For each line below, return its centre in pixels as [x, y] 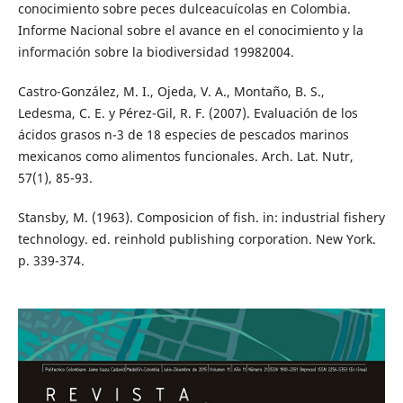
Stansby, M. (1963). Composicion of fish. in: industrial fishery [201, 217]
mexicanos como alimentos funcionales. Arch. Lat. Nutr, [185, 156]
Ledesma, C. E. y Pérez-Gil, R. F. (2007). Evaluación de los [188, 112]
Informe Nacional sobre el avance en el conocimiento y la [190, 30]
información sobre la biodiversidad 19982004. [156, 51]
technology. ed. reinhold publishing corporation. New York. [197, 238]
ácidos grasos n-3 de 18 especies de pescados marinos [183, 134]
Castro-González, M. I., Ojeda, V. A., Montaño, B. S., [171, 91]
